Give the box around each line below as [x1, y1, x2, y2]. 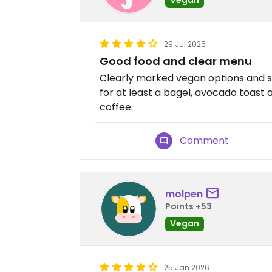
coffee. [100, 100, 133, 114]
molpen [165, 186, 203, 201]
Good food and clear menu [100, 53, 252, 69]
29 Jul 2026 [164, 39, 206, 49]
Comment [180, 134, 229, 148]
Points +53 [165, 200, 212, 212]
